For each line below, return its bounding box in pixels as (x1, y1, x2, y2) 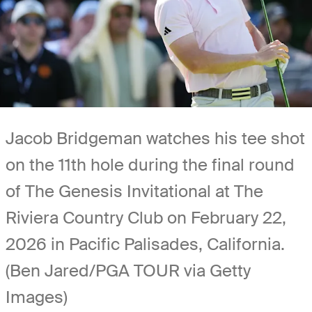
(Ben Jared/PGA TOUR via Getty (6, 259, 251, 281)
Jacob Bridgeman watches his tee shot (6, 127, 305, 149)
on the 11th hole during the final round (6, 153, 295, 175)
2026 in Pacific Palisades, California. (6, 233, 285, 255)
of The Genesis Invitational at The (6, 180, 263, 202)
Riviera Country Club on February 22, (6, 206, 286, 228)
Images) (6, 286, 68, 308)
